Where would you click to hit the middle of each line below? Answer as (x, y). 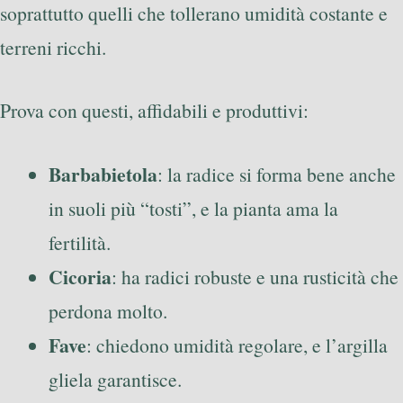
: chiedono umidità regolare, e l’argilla (237, 345)
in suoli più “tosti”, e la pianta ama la (193, 208)
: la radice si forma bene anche (277, 174)
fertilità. (80, 242)
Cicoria (80, 276)
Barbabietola (103, 174)
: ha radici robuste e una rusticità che (255, 276)
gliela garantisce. (115, 379)
